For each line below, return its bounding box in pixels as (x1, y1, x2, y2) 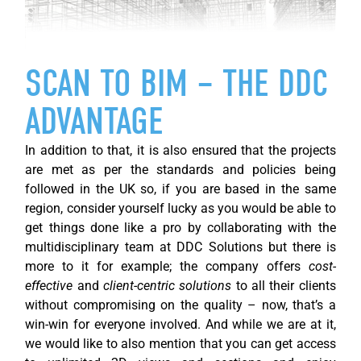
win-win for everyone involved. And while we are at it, (25, 316, 336, 332)
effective (25, 277, 73, 293)
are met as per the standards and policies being (25, 161, 336, 177)
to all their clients (235, 277, 336, 293)
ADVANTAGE (25, 99, 164, 143)
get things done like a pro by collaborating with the (25, 219, 336, 235)
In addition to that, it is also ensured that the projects (25, 142, 336, 158)
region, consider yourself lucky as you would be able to (25, 200, 336, 216)
